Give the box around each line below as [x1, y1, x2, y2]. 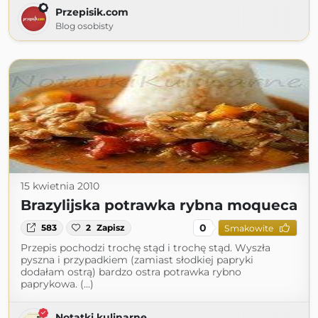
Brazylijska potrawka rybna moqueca [21, 197, 297, 214]
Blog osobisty [55, 21, 114, 31]
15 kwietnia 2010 [21, 180, 99, 192]
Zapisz [97, 222, 126, 233]
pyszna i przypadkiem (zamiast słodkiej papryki [21, 253, 253, 266]
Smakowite [224, 222, 273, 234]
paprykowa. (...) [21, 278, 94, 290]
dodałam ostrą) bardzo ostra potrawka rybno [21, 265, 241, 278]
